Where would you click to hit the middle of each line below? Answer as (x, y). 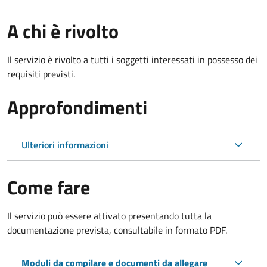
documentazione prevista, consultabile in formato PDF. (117, 230)
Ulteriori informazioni (65, 145)
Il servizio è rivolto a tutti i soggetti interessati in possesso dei (132, 59)
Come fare (49, 187)
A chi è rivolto (63, 31)
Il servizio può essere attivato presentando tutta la (109, 215)
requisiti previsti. (41, 74)
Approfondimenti (77, 107)
